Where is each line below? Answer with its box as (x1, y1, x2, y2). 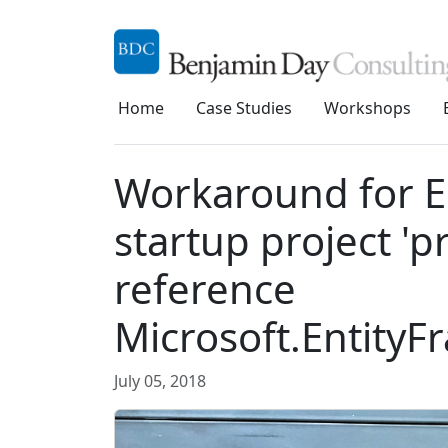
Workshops (324, 97, 411, 119)
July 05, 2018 (114, 370, 206, 392)
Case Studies (196, 97, 292, 119)
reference (114, 261, 296, 316)
